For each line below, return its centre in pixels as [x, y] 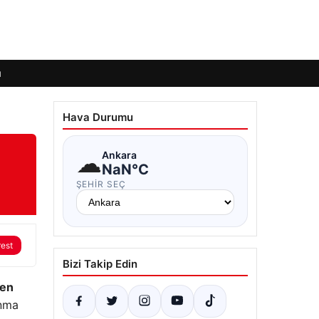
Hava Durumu [98, 117]
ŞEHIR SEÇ [101, 184]
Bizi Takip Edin [100, 264]
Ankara [119, 155]
